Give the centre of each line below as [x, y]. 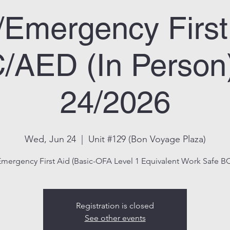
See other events [115, 218]
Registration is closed [115, 206]
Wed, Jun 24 [50, 139]
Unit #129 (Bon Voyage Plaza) [147, 139]
